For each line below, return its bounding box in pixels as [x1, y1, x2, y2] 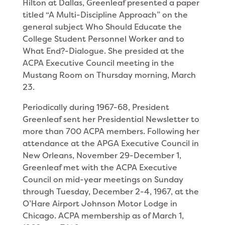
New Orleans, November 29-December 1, [22, 150, 181, 161]
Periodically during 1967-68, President [22, 102, 169, 113]
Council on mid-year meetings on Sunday [22, 174, 183, 185]
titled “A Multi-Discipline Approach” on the [22, 10, 188, 20]
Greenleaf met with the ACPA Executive [22, 162, 177, 173]
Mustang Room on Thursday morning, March [22, 70, 196, 80]
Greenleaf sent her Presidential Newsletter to [22, 114, 199, 125]
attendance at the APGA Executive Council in [22, 138, 199, 149]
